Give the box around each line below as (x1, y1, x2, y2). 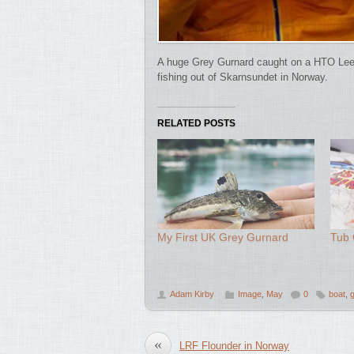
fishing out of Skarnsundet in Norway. (157, 71, 328, 84)
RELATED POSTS (157, 118, 235, 130)
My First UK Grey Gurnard (157, 231, 288, 244)
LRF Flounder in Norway (179, 339, 289, 352)
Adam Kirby (170, 288, 214, 299)
